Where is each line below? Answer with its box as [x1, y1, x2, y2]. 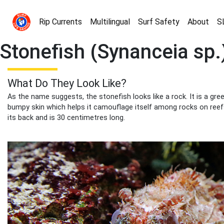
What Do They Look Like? [7, 77, 126, 89]
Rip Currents [39, 17, 82, 26]
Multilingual [90, 17, 130, 26]
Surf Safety [138, 17, 179, 26]
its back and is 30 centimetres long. [7, 113, 125, 122]
